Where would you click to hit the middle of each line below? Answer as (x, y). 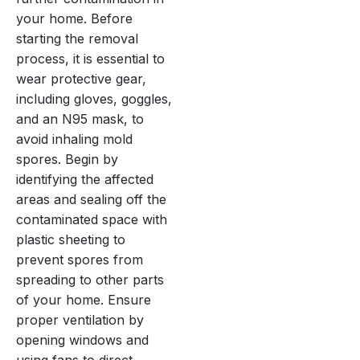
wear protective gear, (81, 78)
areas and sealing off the (91, 199)
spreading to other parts (90, 279)
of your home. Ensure (84, 299)
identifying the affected (85, 179)
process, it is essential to (90, 58)
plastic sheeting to (71, 239)
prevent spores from (80, 259)
